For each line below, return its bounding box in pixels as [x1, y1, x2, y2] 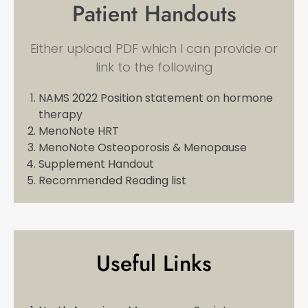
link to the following [95, 58, 213, 76]
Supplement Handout [38, 155, 154, 172]
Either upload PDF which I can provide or [30, 39, 278, 57]
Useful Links [96, 247, 212, 279]
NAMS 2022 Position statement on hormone [38, 89, 273, 106]
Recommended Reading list [38, 172, 186, 188]
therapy [38, 106, 82, 122]
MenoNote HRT [38, 122, 119, 139]
